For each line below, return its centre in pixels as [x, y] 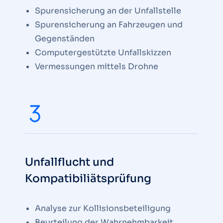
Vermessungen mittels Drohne [97, 66]
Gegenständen [65, 39]
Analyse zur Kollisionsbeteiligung [103, 208]
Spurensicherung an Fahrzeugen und [109, 25]
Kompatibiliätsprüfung [88, 178]
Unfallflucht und [69, 162]
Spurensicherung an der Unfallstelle [108, 11]
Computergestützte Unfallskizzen [103, 53]
